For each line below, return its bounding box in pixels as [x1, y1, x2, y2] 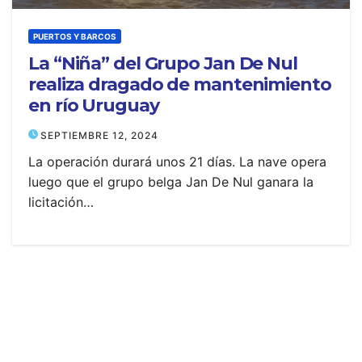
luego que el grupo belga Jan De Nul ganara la [28, 174, 314, 190]
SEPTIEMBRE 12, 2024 [40, 129, 158, 141]
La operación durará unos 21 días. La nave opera [28, 154, 326, 170]
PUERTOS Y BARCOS [33, 32, 116, 41]
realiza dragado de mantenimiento [28, 74, 331, 95]
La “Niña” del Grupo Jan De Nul [28, 53, 297, 74]
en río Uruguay [28, 95, 159, 116]
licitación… [28, 194, 94, 210]
